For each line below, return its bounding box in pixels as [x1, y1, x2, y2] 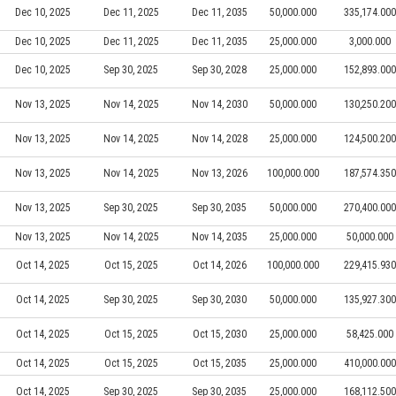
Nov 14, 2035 [191, 230, 247, 243]
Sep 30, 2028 [192, 63, 247, 76]
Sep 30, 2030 [192, 293, 247, 306]
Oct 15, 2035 [192, 356, 247, 369]
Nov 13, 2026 [191, 166, 247, 179]
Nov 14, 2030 [191, 97, 247, 110]
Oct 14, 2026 [192, 258, 247, 271]
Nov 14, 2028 [191, 132, 247, 145]
